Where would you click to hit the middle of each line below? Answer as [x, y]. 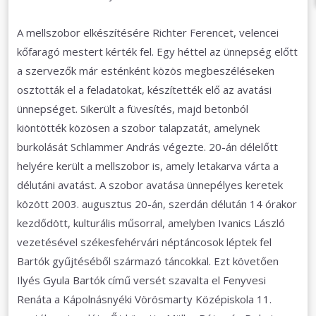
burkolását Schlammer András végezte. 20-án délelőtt [147, 147]
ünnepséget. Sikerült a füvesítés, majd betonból [133, 109]
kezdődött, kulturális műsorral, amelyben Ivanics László [151, 223]
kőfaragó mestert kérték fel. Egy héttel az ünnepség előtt [157, 51]
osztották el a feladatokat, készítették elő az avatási [144, 90]
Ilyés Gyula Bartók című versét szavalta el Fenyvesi [141, 280]
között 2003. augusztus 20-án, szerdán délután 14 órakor [157, 204]
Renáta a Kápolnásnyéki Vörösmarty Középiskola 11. [144, 299]
